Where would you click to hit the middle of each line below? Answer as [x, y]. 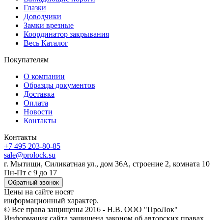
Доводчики [42, 16]
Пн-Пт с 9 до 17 [30, 172]
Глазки [35, 7]
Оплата [36, 103]
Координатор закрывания [66, 34]
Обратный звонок [33, 182]
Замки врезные [49, 25]
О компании [44, 76]
